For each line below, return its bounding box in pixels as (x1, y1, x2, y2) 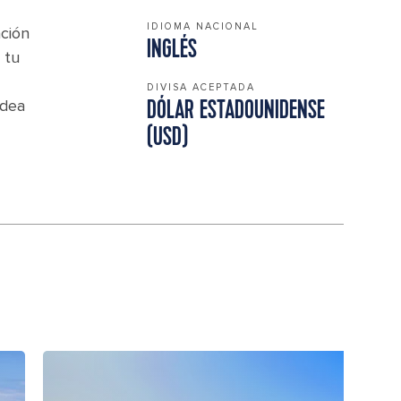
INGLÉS (147, 37, 197, 64)
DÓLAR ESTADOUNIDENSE (147, 98, 325, 125)
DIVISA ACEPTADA (147, 81, 255, 93)
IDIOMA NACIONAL (147, 21, 259, 32)
